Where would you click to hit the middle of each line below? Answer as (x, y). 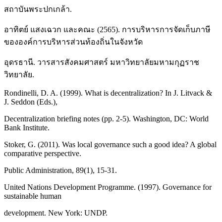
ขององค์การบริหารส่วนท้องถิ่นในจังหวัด (73, 42)
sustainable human (33, 196)
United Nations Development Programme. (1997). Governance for (108, 187)
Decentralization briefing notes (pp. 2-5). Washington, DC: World (106, 119)
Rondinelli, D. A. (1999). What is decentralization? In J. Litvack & (108, 93)
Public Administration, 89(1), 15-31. (60, 170)
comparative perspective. (43, 154)
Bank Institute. (27, 128)
